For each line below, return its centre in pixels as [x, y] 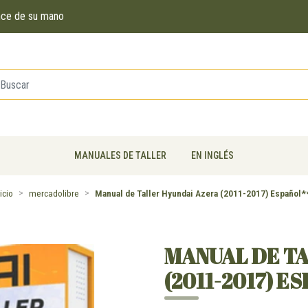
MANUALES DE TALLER [120, 155]
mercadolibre [54, 193]
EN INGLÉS [213, 155]
